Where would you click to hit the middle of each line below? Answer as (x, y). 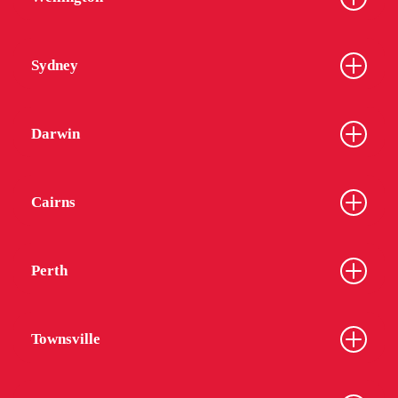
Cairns (53, 203)
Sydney (55, 66)
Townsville (66, 339)
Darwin (56, 134)
